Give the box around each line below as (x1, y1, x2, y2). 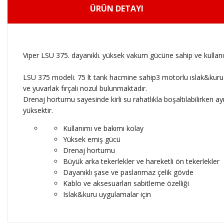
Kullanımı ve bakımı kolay (63, 123, 143, 133)
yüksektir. (23, 105, 53, 115)
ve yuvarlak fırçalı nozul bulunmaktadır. (23, 83, 147, 93)
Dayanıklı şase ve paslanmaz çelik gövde (63, 167, 193, 177)
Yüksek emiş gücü (63, 134, 120, 144)
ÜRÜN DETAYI (90, 3, 144, 14)
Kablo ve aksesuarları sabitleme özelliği (63, 178, 189, 188)
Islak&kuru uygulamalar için (63, 189, 151, 199)
